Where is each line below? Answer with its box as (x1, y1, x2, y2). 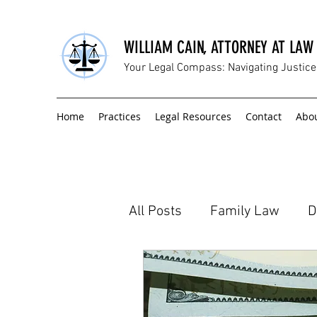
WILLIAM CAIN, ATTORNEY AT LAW (124, 38, 313, 57)
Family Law (210, 203, 279, 220)
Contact (246, 110, 282, 123)
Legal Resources (155, 110, 231, 123)
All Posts (129, 203, 182, 220)
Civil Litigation (157, 260, 241, 277)
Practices (98, 110, 141, 123)
